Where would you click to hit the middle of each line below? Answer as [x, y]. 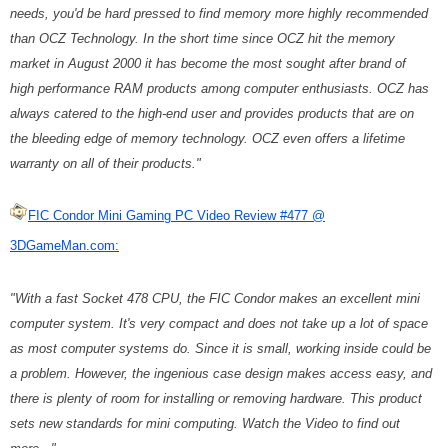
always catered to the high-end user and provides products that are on [212, 113]
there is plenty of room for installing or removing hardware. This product [216, 398]
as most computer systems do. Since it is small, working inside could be [220, 348]
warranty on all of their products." [105, 163]
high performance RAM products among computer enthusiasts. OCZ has [219, 88]
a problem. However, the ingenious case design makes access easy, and [221, 373]
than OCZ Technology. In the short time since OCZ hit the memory [202, 38]
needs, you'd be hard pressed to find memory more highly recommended [219, 13]
